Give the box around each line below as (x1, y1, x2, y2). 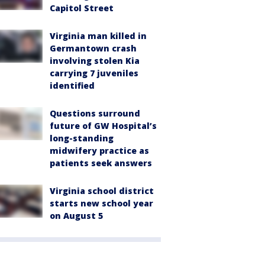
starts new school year (50, 198, 153, 209)
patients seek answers (50, 157, 152, 169)
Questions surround (50, 108, 140, 119)
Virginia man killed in (50, 30, 147, 41)
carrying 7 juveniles (50, 67, 138, 79)
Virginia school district (50, 185, 154, 196)
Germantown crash (50, 43, 137, 54)
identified (50, 80, 95, 91)
